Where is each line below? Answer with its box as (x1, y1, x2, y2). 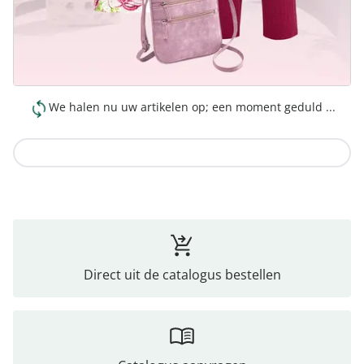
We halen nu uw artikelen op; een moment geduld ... (48, 98, 336, 115)
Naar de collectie (134, 144, 230, 160)
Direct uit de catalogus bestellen (83, 265, 281, 284)
